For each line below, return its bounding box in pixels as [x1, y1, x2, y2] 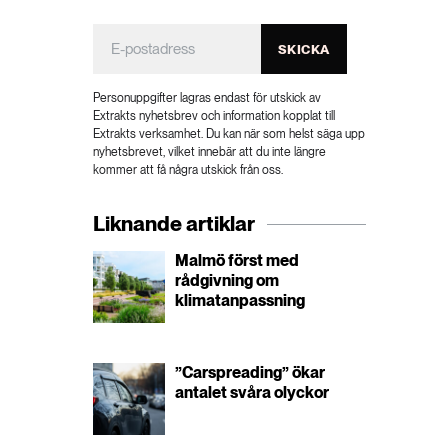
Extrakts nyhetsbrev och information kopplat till [93, 109, 336, 123]
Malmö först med [175, 251, 300, 270]
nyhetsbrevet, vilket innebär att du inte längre [93, 145, 327, 159]
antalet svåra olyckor [175, 383, 330, 402]
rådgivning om [175, 271, 280, 290]
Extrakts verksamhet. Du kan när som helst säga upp [93, 127, 366, 141]
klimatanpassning [175, 291, 306, 310]
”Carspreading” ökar [175, 363, 326, 382]
